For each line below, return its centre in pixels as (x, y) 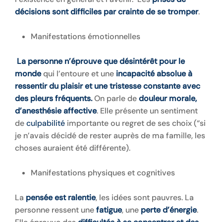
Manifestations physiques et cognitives (103, 173)
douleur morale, (168, 98)
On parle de (116, 98)
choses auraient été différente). (73, 148)
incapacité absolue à (154, 74)
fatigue (109, 210)
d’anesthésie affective (56, 111)
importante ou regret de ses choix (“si (135, 123)
